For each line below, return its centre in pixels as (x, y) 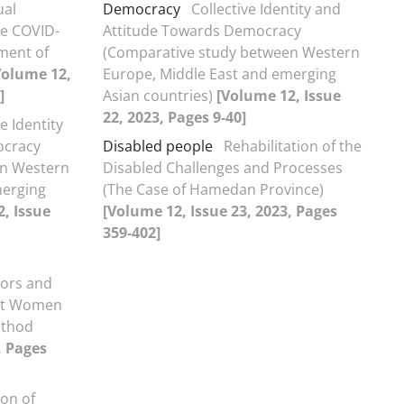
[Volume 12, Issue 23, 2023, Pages (220, 211)
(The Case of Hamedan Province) (213, 189)
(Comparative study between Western (231, 52)
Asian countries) (160, 95)
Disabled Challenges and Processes (223, 167)
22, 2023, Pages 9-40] (174, 117)
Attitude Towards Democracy (202, 30)
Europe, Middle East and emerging (220, 73)
